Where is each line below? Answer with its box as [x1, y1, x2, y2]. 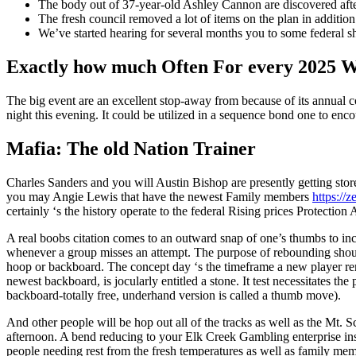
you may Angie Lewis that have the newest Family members [6, 189, 312, 203]
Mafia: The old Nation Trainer [6, 137, 256, 159]
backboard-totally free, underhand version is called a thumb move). [6, 288, 341, 302]
